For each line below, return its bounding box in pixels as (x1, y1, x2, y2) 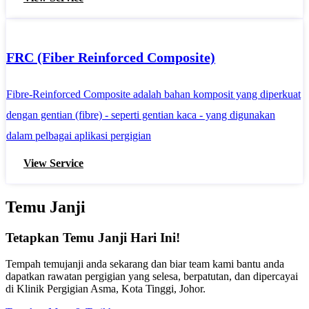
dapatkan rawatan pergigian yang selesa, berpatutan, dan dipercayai (6, 270, 298, 283)
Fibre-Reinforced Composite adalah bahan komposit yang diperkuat (6, 88, 301, 100)
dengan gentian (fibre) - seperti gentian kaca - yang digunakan (6, 108, 275, 121)
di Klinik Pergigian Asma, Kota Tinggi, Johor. (6, 283, 206, 295)
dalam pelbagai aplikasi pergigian (6, 129, 151, 141)
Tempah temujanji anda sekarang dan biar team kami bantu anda (6, 258, 284, 270)
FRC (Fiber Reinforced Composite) (6, 50, 215, 66)
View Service (23, 157, 83, 169)
